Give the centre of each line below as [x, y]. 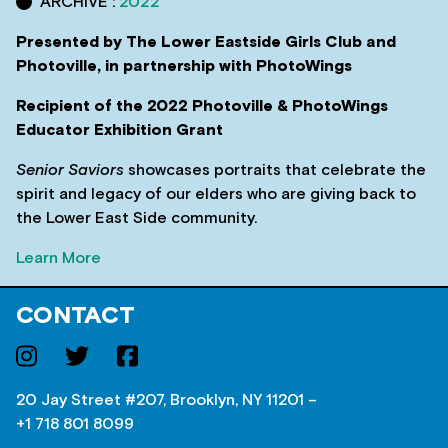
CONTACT [75, 315]
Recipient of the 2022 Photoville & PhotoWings [202, 105]
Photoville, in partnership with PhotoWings [184, 65]
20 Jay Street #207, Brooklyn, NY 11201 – [166, 399]
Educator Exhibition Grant [119, 129]
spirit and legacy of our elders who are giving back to [216, 193]
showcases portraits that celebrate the [275, 169]
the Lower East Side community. [136, 217]
